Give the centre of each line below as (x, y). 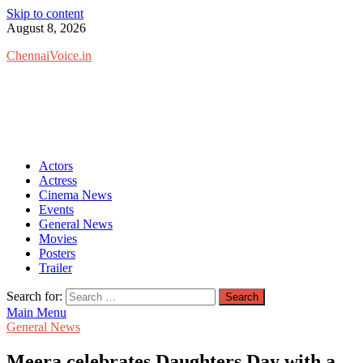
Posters (57, 253)
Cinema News (75, 195)
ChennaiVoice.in (49, 56)
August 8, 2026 (46, 28)
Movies (58, 239)
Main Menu (36, 312)
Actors (56, 166)
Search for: (34, 296)
